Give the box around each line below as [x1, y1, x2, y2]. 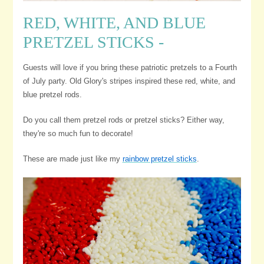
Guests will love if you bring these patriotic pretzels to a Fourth [22, 62, 237, 72]
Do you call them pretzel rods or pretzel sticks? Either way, [22, 115, 225, 124]
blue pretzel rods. [22, 90, 82, 99]
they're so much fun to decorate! [22, 128, 138, 138]
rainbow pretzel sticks [122, 154, 197, 163]
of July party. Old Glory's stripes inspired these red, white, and [22, 76, 235, 85]
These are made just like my [22, 154, 123, 163]
